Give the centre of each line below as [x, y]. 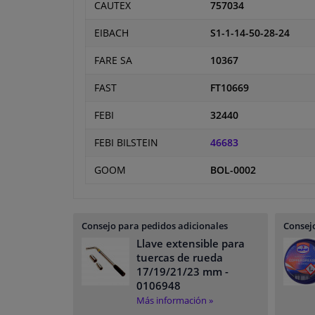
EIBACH [111, 33]
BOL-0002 [233, 171]
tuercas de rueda [180, 258]
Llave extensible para [191, 244]
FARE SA [113, 61]
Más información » [175, 301]
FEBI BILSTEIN [126, 143]
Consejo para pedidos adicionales [155, 226]
